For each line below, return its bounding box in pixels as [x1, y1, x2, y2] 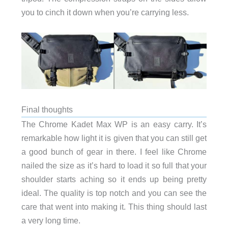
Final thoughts [21, 104, 73, 114]
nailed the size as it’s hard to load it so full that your [21, 160, 207, 170]
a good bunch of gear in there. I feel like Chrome [21, 147, 207, 156]
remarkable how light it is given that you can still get [21, 133, 207, 142]
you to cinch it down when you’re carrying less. [21, 7, 189, 17]
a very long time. [21, 215, 80, 225]
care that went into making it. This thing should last [21, 202, 207, 211]
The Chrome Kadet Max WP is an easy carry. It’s [21, 119, 207, 129]
